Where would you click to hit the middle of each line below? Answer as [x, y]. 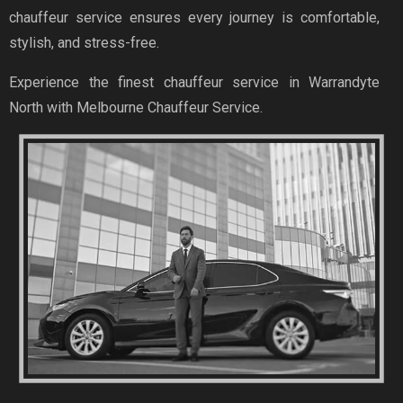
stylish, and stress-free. [84, 43]
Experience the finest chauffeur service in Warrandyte [194, 83]
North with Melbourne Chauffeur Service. [136, 108]
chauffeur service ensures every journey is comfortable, [194, 18]
